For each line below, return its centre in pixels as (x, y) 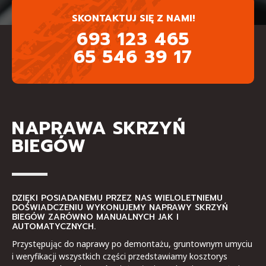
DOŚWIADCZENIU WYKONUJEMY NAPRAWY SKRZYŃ (120, 207)
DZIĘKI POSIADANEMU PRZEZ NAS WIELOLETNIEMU (117, 198)
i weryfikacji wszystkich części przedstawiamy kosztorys (120, 256)
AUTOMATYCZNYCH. (54, 226)
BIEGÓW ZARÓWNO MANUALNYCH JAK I (95, 217)
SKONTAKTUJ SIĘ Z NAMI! (133, 18)
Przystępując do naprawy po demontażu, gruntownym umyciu (132, 243)
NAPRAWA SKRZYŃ (99, 128)
